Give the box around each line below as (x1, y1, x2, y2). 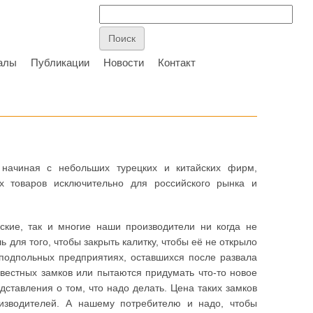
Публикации (31, 57, 89, 68)
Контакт (158, 57, 196, 68)
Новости (103, 57, 144, 68)
